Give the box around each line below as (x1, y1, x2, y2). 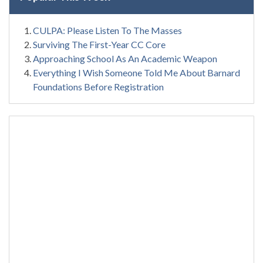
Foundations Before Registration (33, 80, 164, 92)
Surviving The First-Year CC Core (33, 38, 166, 50)
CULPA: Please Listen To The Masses (33, 24, 182, 36)
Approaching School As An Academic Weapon (33, 52, 219, 64)
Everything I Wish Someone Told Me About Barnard (33, 66, 240, 78)
